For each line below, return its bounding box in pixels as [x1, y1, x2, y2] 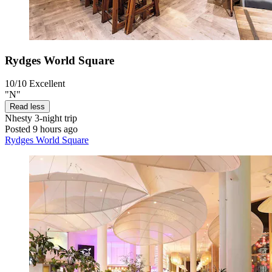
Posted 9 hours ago [5, 124, 78, 135]
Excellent [29, 78, 65, 89]
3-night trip [32, 113, 77, 124]
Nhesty [5, 113, 32, 124]
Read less [10, 102, 45, 112]
